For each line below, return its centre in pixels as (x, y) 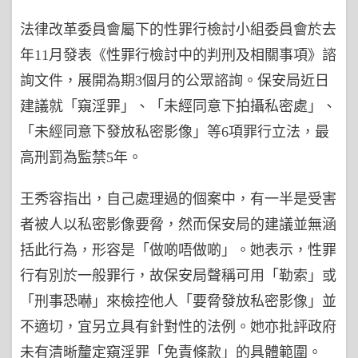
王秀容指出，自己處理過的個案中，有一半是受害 (178, 199)
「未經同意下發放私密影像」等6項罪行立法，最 (175, 132)
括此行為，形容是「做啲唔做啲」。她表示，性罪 (178, 250)
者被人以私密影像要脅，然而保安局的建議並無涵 (178, 225)
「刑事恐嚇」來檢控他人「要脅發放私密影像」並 (178, 301)
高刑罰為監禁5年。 (81, 157)
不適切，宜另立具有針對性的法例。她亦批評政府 (178, 327)
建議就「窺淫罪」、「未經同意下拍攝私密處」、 (178, 106)
